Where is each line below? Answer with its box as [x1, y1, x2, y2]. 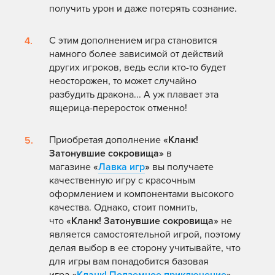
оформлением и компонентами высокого [49, 188, 234, 201]
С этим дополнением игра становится [49, 34, 217, 47]
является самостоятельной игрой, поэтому [49, 228, 241, 241]
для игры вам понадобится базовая [49, 255, 209, 268]
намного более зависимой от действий [49, 48, 223, 61]
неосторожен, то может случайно [49, 75, 196, 88]
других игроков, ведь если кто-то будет [49, 61, 226, 74]
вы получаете [150, 161, 214, 174]
